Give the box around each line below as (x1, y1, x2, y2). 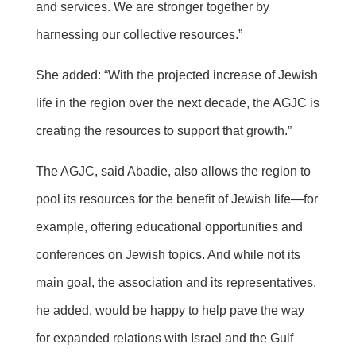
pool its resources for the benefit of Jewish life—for (35, 192, 318, 207)
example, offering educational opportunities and (35, 220, 303, 234)
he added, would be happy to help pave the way (35, 304, 304, 318)
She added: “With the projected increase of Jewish (35, 68, 318, 83)
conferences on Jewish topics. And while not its (35, 248, 300, 262)
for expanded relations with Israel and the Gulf (35, 331, 293, 346)
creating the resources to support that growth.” (35, 124, 292, 138)
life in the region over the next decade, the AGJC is (35, 96, 319, 110)
